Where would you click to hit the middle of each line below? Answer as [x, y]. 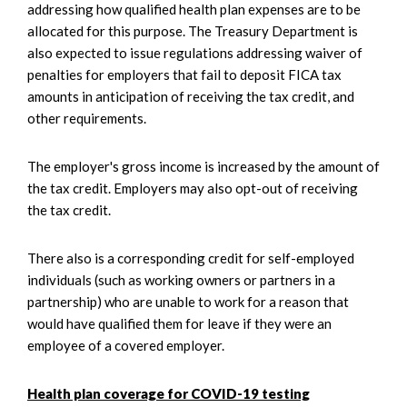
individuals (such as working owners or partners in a [181, 280]
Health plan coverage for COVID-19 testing [169, 394]
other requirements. [87, 119]
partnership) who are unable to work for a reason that [188, 302]
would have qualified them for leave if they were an [179, 324]
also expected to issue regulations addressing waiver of [195, 53]
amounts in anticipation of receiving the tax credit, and [191, 97]
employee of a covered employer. [126, 346]
